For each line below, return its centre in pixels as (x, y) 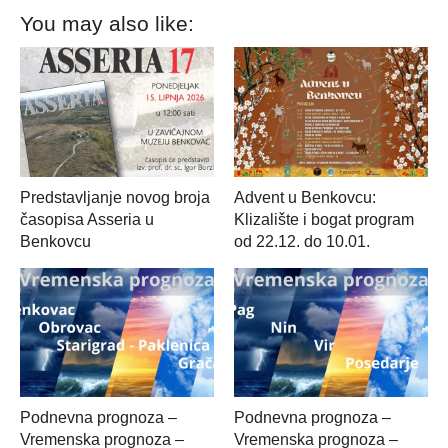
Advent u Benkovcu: (305, 197)
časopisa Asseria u (87, 219)
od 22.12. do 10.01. (302, 241)
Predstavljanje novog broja (115, 197)
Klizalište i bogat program (324, 219)
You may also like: (107, 24)
